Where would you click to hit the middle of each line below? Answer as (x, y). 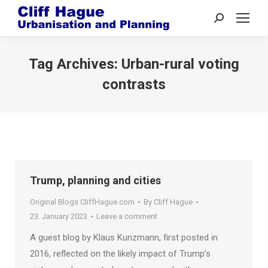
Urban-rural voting (180, 64)
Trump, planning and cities (95, 180)
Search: (228, 20)
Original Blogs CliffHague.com (82, 202)
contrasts (134, 84)
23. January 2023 (59, 216)
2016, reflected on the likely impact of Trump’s (120, 254)
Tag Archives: (75, 64)
